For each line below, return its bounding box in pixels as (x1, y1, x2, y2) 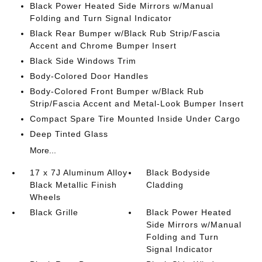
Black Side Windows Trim (29, 56, 136, 65)
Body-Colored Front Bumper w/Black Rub (29, 87, 204, 96)
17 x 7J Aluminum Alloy (29, 168, 127, 177)
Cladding (146, 180, 184, 189)
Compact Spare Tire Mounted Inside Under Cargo (29, 114, 240, 123)
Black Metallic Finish (29, 180, 117, 189)
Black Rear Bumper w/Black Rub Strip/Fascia (29, 29, 220, 38)
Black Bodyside (146, 168, 211, 177)
